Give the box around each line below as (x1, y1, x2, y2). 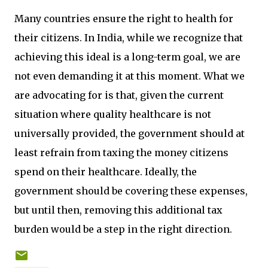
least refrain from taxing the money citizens (14, 147, 229, 159)
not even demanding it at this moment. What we (14, 70, 245, 82)
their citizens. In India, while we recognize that (14, 32, 243, 44)
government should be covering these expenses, (14, 185, 248, 197)
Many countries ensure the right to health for (14, 13, 233, 25)
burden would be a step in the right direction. (14, 223, 232, 235)
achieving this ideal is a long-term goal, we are (14, 51, 240, 63)
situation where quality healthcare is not (14, 108, 211, 120)
